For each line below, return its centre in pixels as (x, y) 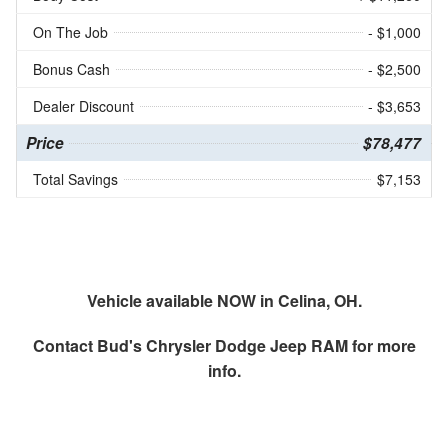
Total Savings (75, 178)
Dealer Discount (83, 105)
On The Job (70, 31)
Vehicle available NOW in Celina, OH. (224, 300)
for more (381, 345)
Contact (64, 345)
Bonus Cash (71, 68)
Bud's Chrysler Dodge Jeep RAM (222, 345)
